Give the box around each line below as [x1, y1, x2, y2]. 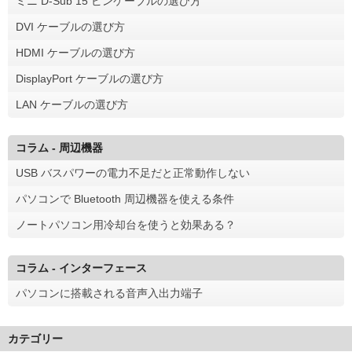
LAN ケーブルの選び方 [16, 97, 128, 111]
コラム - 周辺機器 [16, 141, 103, 154]
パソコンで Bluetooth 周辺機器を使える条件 [16, 192, 234, 205]
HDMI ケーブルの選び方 [16, 46, 135, 59]
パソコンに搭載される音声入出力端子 [16, 286, 203, 299]
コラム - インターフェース [16, 261, 147, 274]
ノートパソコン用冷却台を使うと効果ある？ [16, 218, 236, 231]
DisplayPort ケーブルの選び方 [16, 71, 163, 85]
